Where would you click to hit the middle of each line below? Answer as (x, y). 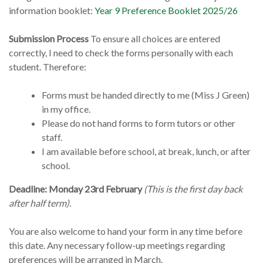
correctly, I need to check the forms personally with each (121, 53)
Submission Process (49, 39)
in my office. (66, 109)
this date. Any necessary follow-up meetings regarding (117, 245)
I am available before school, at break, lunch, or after (146, 151)
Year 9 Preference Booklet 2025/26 (166, 11)
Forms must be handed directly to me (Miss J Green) (146, 95)
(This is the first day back (193, 189)
